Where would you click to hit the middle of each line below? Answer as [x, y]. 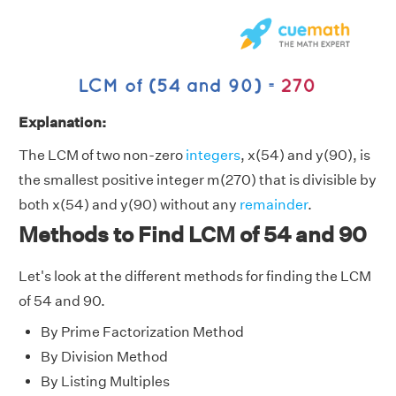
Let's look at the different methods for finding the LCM [195, 277]
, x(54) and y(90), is [305, 156]
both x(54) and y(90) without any [129, 205]
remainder [274, 205]
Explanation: [62, 123]
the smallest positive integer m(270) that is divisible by [198, 180]
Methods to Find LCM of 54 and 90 [193, 235]
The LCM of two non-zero [102, 156]
